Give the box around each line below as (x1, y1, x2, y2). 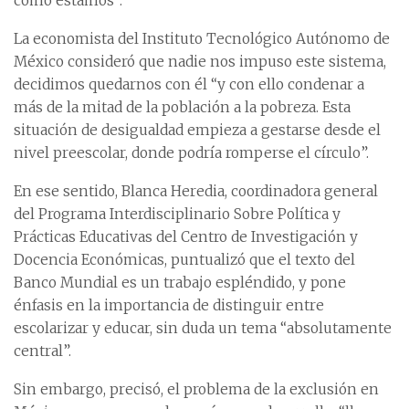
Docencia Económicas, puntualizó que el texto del (14, 250, 355, 268)
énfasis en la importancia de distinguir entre (14, 296, 324, 314)
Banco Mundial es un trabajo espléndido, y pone (14, 273, 346, 291)
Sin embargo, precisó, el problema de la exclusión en (14, 380, 379, 398)
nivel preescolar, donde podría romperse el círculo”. (14, 143, 369, 162)
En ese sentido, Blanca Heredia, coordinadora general (14, 182, 378, 200)
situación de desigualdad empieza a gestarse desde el (14, 121, 381, 139)
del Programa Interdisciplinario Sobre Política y (14, 204, 341, 223)
